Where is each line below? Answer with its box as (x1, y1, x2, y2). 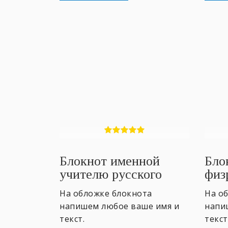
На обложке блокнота (60, 187, 152, 199)
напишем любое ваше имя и (60, 200, 179, 212)
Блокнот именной (60, 153, 160, 168)
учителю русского (60, 166, 162, 182)
